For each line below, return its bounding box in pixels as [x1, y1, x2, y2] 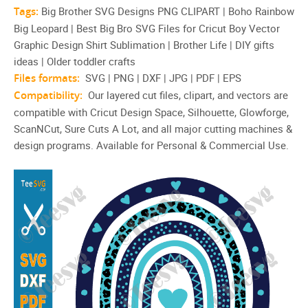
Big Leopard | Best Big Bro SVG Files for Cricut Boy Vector [14, 21, 280, 35]
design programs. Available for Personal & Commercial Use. [14, 138, 289, 152]
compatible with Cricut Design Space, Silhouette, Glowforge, [14, 105, 289, 119]
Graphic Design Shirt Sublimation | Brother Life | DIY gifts [14, 38, 274, 52]
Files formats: [14, 71, 82, 85]
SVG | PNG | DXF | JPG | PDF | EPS [82, 71, 241, 85]
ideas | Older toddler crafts [14, 54, 135, 68]
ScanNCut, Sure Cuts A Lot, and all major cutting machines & [14, 122, 292, 135]
